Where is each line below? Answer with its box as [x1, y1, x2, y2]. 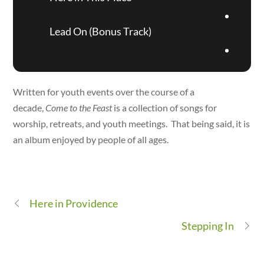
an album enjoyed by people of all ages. [13, 133, 169, 145]
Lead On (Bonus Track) [49, 25, 151, 38]
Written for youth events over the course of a [13, 85, 195, 97]
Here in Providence [29, 197, 118, 210]
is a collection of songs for [112, 101, 217, 113]
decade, [13, 101, 46, 113]
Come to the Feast [45, 101, 113, 113]
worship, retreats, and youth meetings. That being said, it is [13, 117, 250, 129]
